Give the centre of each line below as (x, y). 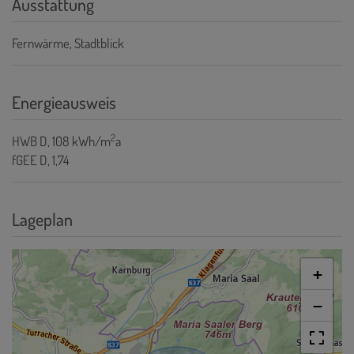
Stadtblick (99, 43)
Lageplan (42, 218)
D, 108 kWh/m (75, 141)
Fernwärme (41, 43)
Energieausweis (64, 102)
